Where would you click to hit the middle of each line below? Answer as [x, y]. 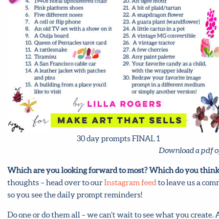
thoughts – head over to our [56, 183]
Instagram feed [130, 183]
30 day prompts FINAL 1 [118, 139]
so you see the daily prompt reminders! [75, 195]
